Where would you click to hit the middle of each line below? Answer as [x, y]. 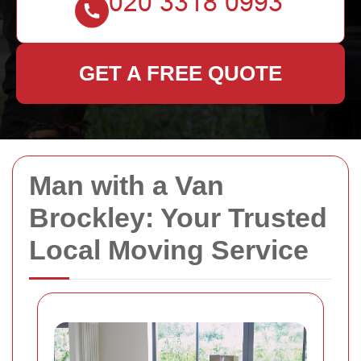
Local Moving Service [169, 250]
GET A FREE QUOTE [180, 73]
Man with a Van [127, 185]
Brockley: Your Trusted [178, 218]
